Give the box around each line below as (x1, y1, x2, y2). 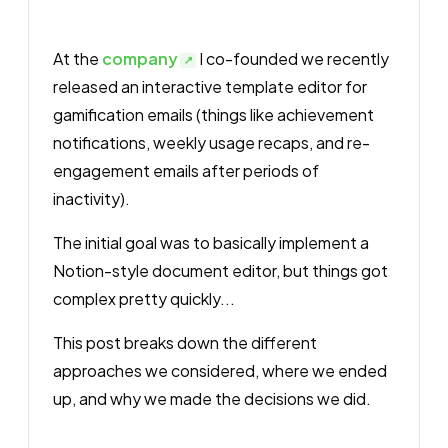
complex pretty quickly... (53, 288, 235, 309)
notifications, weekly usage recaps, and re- (53, 132, 370, 153)
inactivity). (53, 188, 130, 209)
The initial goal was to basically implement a (53, 232, 369, 253)
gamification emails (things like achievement (53, 104, 374, 125)
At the (53, 48, 102, 69)
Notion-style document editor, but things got (53, 260, 388, 281)
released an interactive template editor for (53, 76, 367, 97)
